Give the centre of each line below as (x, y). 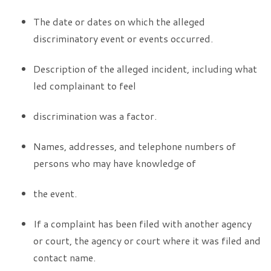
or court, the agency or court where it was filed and (147, 240)
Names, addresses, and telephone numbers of (135, 146)
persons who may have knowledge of (115, 163)
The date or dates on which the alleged (119, 21)
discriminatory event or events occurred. (123, 38)
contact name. (64, 257)
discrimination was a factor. (95, 116)
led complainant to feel (85, 86)
